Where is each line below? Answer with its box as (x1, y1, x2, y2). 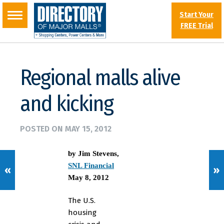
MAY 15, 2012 (65, 124, 111, 133)
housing (68, 208, 96, 217)
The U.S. (68, 196, 95, 205)
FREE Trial (180, 21, 213, 30)
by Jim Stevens (68, 149, 117, 157)
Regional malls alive (20, 64, 180, 91)
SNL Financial (68, 161, 114, 169)
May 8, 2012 (68, 173, 109, 181)
